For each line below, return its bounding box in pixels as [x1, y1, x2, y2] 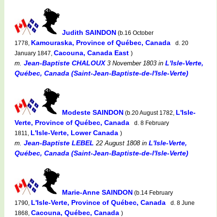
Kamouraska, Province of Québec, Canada [31, 38, 172, 46]
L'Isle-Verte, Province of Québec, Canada [31, 198, 168, 206]
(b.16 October [116, 29, 154, 36]
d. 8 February [131, 119, 169, 126]
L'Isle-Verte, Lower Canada [31, 128, 120, 137]
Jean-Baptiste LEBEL [24, 139, 94, 147]
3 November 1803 [105, 59, 156, 67]
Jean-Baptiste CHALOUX [24, 59, 105, 67]
